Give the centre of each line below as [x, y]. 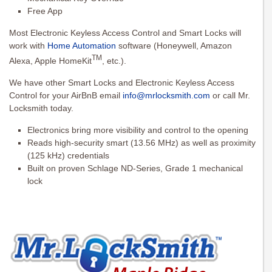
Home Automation [82, 46]
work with [28, 46]
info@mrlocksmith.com [166, 96]
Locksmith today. [41, 108]
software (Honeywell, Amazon [174, 46]
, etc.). [114, 61]
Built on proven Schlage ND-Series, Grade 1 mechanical [135, 168]
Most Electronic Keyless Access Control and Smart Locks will [125, 33]
